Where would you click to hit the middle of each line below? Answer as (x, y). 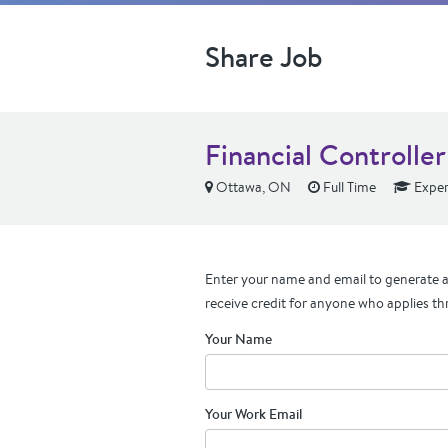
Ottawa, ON (252, 187)
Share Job (264, 57)
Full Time (348, 187)
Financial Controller (325, 155)
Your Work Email (253, 414)
